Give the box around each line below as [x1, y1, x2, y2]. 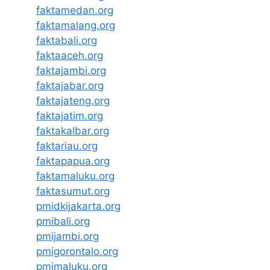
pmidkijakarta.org [36, 199, 121, 212]
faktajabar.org [36, 79, 104, 92]
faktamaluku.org [36, 169, 115, 182]
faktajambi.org [36, 64, 106, 77]
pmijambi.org [36, 230, 99, 242]
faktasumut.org [36, 184, 110, 197]
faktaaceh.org [36, 49, 103, 61]
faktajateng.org [36, 94, 110, 107]
